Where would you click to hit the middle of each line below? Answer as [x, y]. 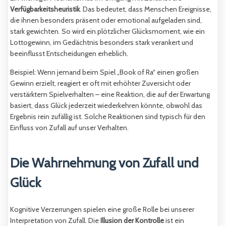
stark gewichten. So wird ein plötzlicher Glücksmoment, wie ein [107, 32]
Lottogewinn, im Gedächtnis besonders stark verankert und [102, 43]
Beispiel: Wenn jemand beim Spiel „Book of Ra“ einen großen [104, 72]
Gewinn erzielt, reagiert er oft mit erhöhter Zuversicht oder [100, 83]
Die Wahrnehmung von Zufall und [104, 163]
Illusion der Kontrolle [132, 220]
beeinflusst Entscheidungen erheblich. [69, 54]
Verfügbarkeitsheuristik [45, 9]
